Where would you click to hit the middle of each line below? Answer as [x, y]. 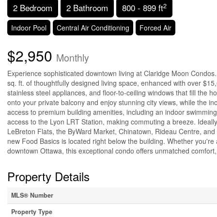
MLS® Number [32, 195]
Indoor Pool [29, 28]
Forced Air [155, 28]
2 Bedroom [33, 8]
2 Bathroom [87, 8]
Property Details [48, 176]
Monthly [73, 58]
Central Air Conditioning [93, 28]
